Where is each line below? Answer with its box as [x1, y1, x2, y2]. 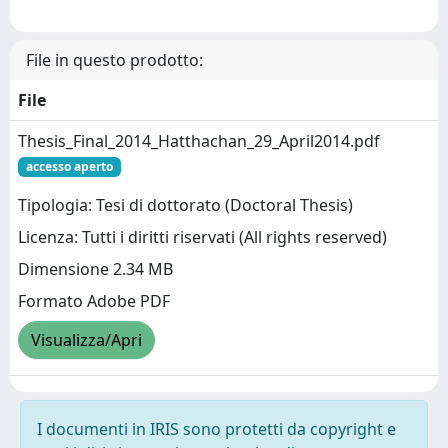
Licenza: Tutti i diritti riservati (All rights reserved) [18, 226, 387, 249]
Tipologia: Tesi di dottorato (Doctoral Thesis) [18, 194, 353, 217]
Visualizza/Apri [31, 329, 142, 352]
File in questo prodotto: [26, 49, 203, 71]
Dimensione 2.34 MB [18, 258, 173, 281]
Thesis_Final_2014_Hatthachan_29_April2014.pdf [18, 130, 380, 152]
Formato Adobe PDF [18, 290, 170, 313]
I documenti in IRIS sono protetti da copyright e [37, 418, 396, 440]
